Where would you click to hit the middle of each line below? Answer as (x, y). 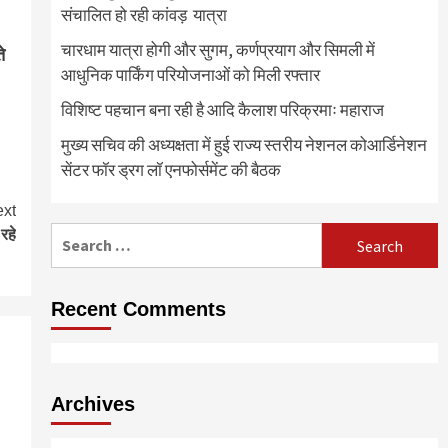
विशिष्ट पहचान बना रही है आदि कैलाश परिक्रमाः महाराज (222, 110)
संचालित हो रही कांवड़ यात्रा (143, 15)
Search (74, 234)
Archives (92, 404)
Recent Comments (138, 309)
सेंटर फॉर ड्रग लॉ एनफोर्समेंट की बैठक (170, 170)
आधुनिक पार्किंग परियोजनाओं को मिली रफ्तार (190, 75)
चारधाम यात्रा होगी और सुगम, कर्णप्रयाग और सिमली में (217, 50)
